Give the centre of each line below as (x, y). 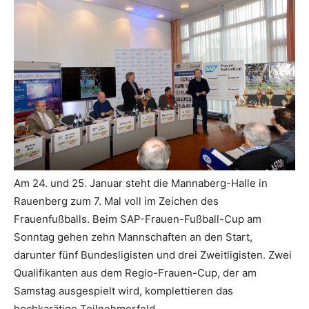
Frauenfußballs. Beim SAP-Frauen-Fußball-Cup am (138, 219)
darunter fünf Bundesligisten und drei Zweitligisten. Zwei (153, 255)
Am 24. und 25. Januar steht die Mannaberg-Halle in (141, 183)
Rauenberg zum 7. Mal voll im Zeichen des (116, 201)
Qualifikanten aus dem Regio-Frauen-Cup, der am (135, 272)
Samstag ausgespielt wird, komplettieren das (123, 290)
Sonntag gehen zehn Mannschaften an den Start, (133, 237)
